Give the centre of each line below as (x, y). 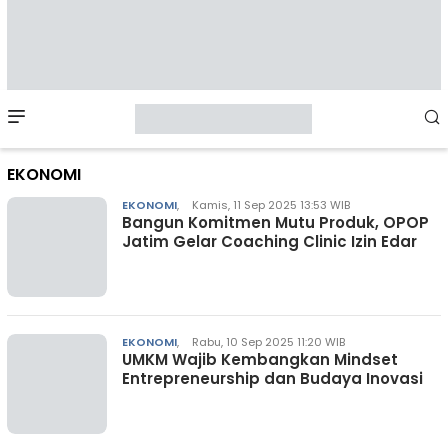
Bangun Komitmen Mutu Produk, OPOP (275, 222)
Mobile (73, 117)
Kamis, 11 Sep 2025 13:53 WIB (271, 205)
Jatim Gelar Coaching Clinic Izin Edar (269, 241)
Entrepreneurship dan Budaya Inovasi (272, 378)
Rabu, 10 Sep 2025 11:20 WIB (268, 342)
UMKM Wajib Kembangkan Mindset (260, 359)
